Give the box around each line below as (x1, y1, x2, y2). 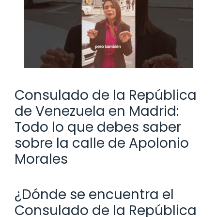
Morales (15, 149, 68, 169)
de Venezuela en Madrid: (15, 101, 179, 121)
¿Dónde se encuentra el (15, 185, 174, 204)
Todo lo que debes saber (15, 117, 181, 137)
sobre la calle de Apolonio (15, 133, 189, 153)
